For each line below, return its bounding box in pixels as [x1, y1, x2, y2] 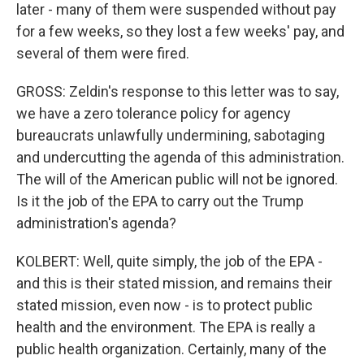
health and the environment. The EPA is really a [16, 318, 315, 336]
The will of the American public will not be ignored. [16, 171, 338, 188]
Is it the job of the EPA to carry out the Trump [16, 193, 304, 210]
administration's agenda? [16, 214, 176, 232]
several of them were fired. [16, 45, 189, 62]
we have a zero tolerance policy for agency [16, 105, 291, 122]
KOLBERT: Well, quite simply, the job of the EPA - [16, 253, 323, 270]
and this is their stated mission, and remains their [16, 275, 332, 292]
